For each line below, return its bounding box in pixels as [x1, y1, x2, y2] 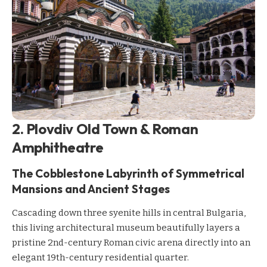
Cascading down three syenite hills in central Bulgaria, [12, 207, 246, 219]
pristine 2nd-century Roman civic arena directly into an [12, 237, 250, 249]
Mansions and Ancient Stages [12, 182, 170, 197]
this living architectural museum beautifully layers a [12, 222, 240, 234]
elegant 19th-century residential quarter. [12, 252, 189, 263]
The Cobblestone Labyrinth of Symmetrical [12, 166, 244, 181]
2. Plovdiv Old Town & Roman [12, 119, 198, 138]
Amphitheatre [12, 138, 104, 156]
